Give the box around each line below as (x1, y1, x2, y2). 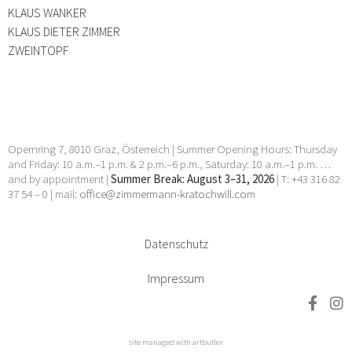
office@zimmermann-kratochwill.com (79, 185, 258, 201)
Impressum (148, 270, 204, 287)
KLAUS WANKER (8, 4, 86, 20)
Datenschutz (144, 236, 208, 252)
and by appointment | (8, 170, 111, 186)
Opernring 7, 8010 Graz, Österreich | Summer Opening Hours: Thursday (8, 141, 337, 156)
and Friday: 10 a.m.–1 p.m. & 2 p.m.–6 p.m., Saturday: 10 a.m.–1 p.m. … (8, 156, 331, 171)
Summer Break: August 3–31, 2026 (111, 170, 274, 186)
